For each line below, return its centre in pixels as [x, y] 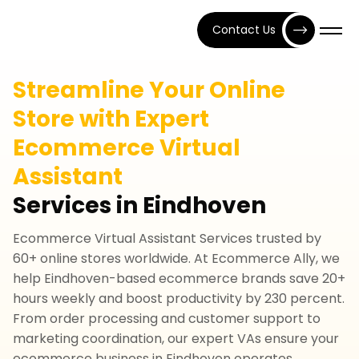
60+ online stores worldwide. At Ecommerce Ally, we [176, 258]
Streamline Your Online [149, 90]
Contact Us [244, 30]
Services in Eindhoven [139, 206]
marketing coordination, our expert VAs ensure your [176, 339]
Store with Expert [111, 119]
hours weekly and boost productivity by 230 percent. [179, 298]
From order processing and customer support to [167, 319]
